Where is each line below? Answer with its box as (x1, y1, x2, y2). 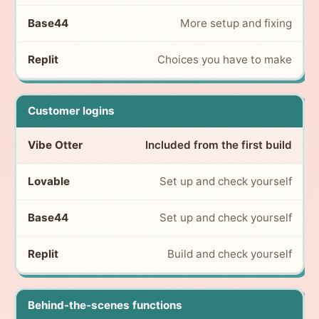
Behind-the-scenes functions (27, 298, 182, 313)
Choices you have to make (157, 53, 292, 67)
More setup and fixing (179, 16, 292, 31)
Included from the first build (145, 138, 292, 152)
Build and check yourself (167, 247, 292, 261)
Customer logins (27, 104, 115, 118)
